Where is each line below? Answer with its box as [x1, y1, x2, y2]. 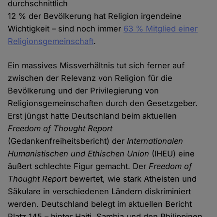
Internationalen [127, 136, 184, 146]
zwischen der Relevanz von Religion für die [8, 73, 173, 83]
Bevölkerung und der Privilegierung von [8, 86, 159, 96]
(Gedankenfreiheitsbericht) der [8, 136, 127, 146]
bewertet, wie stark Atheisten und [67, 174, 197, 184]
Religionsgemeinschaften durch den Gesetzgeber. [8, 98, 198, 108]
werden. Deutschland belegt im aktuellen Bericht [8, 199, 192, 209]
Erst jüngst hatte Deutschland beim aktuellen [8, 111, 177, 121]
